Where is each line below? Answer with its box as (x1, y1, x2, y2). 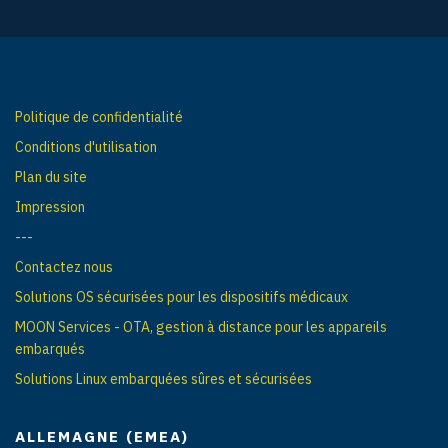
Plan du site (15, 167, 87, 186)
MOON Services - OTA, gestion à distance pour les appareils (15, 317, 387, 336)
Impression (15, 197, 85, 216)
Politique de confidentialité (15, 107, 183, 126)
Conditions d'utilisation (15, 137, 157, 156)
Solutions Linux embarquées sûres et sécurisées (15, 369, 312, 388)
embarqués (15, 339, 85, 358)
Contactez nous (15, 257, 113, 276)
